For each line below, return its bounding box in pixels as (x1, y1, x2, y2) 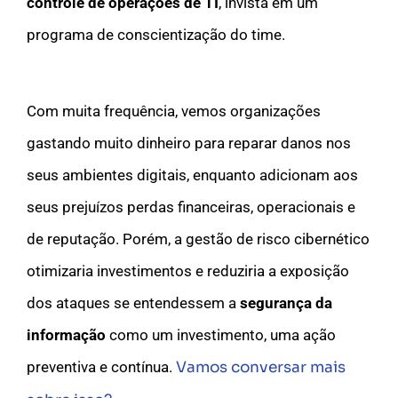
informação (27, 325, 106, 344)
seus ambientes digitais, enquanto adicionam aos (27, 165, 358, 184)
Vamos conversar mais (176, 357, 346, 377)
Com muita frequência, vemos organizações (27, 101, 321, 120)
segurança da (240, 293, 332, 312)
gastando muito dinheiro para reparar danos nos (27, 133, 351, 152)
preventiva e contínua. (27, 357, 176, 376)
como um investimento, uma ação (106, 325, 336, 344)
